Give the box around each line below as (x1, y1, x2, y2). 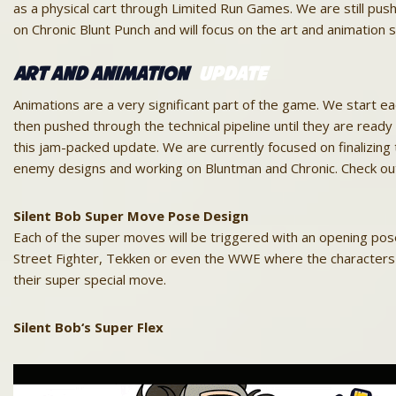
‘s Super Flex (81, 317, 164, 336)
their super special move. (13, 270, 166, 288)
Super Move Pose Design (81, 206, 248, 225)
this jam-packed (13, 137, 113, 156)
